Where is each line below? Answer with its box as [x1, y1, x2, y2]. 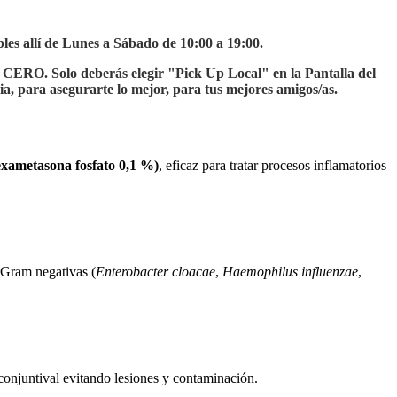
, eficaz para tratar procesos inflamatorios [159, 158, 386, 174]
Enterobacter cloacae [96, 264, 215, 280]
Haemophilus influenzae [222, 264, 358, 280]
